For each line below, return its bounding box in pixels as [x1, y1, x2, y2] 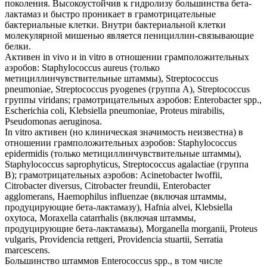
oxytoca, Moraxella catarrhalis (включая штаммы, [5, 213, 196, 223]
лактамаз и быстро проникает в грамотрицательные [5, 9, 216, 19]
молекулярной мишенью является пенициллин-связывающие [5, 30, 254, 41]
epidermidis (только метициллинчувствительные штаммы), [5, 148, 241, 159]
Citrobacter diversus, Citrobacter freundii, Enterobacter [5, 181, 210, 191]
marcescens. [5, 245, 50, 255]
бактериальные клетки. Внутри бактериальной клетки [5, 20, 226, 30]
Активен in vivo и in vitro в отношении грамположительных [5, 52, 249, 62]
